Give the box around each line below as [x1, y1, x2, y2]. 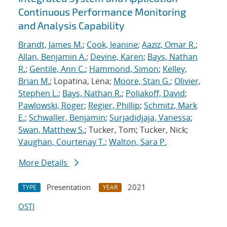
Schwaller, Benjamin [29, 112, 105, 124]
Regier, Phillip [88, 100, 140, 111]
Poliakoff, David [126, 88, 185, 99]
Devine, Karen [90, 51, 143, 63]
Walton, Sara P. [109, 136, 167, 148]
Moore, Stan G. [113, 75, 170, 87]
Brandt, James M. [18, 39, 83, 51]
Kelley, [163, 63, 187, 75]
